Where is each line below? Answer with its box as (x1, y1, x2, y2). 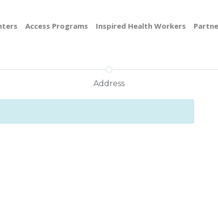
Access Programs (25, 21, 89, 31)
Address (93, 79, 125, 88)
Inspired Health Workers (96, 21, 186, 31)
